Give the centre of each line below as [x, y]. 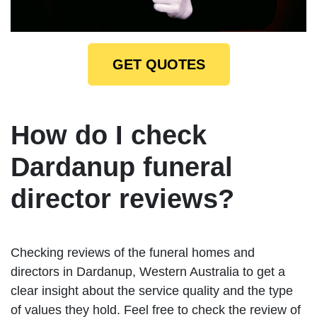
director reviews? [122, 199]
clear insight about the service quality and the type [152, 291]
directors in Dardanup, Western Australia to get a [148, 272]
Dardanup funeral [122, 167]
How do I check [109, 136]
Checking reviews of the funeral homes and [133, 253]
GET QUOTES [158, 65]
